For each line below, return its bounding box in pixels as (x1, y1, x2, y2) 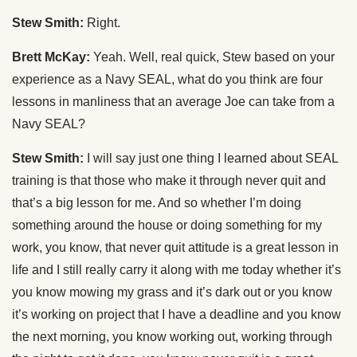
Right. (84, 16, 120, 30)
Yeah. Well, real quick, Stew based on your (90, 50, 335, 65)
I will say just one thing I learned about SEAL (84, 151, 338, 166)
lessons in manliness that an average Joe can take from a (12, 95, 335, 109)
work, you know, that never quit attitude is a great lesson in (12, 241, 339, 255)
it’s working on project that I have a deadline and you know (12, 308, 341, 322)
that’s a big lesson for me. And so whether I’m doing (12, 196, 301, 210)
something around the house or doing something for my (12, 218, 322, 233)
